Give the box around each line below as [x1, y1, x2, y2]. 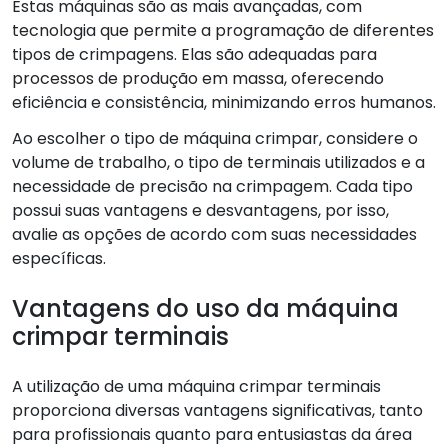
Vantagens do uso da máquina [12, 291, 399, 325]
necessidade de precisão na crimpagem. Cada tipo [12, 174, 413, 198]
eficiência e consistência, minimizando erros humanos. [12, 90, 436, 114]
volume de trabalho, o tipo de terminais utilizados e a [12, 150, 425, 174]
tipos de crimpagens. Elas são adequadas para [12, 42, 377, 66]
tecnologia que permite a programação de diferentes [12, 18, 434, 42]
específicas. [12, 246, 106, 270]
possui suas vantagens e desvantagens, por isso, [12, 198, 389, 222]
